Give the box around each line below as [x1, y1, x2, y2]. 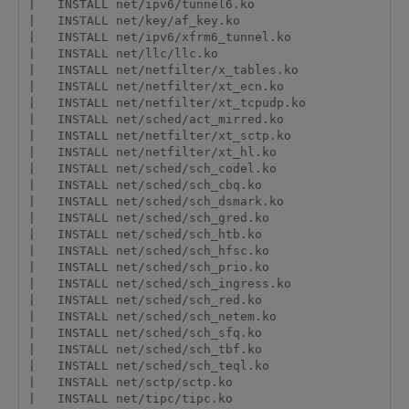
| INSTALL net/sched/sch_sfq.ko [27, 326, 262, 341]
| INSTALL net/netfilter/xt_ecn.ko [27, 79, 284, 94]
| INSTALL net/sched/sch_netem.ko [27, 309, 277, 324]
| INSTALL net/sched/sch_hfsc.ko [27, 244, 269, 258]
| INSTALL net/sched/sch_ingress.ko [27, 277, 291, 291]
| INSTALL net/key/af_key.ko [27, 14, 240, 28]
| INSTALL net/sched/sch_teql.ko [27, 359, 269, 373]
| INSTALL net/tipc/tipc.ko [27, 392, 233, 406]
